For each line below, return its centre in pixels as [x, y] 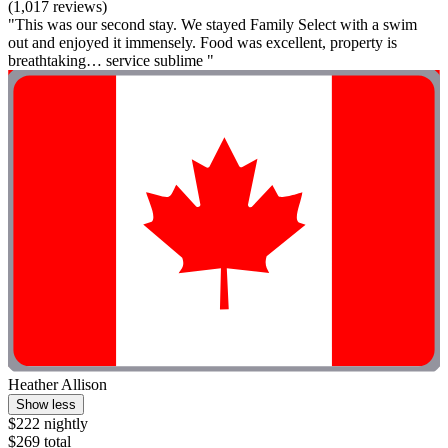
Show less [46, 405]
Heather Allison [57, 385]
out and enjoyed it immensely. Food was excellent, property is [202, 42]
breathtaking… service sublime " [111, 60]
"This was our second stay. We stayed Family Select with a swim [212, 24]
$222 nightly [48, 424]
